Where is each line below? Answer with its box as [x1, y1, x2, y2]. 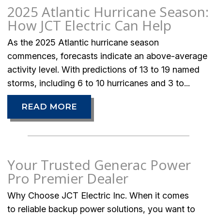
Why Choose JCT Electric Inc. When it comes [7, 190, 189, 201]
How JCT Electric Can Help [7, 15, 171, 34]
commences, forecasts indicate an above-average [7, 50, 207, 61]
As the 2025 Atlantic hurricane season [7, 37, 159, 47]
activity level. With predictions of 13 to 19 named [7, 64, 200, 75]
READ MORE [21, 101, 77, 111]
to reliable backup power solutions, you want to [7, 203, 195, 214]
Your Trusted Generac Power [7, 155, 191, 174]
